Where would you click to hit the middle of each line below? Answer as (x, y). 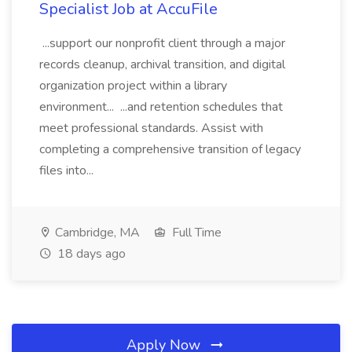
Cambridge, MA (96, 233)
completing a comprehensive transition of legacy (170, 149)
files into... (68, 170)
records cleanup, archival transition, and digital (162, 64)
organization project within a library (133, 86)
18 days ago (90, 254)
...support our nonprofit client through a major (162, 43)
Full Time (195, 233)
